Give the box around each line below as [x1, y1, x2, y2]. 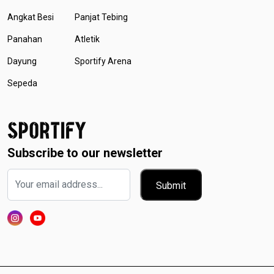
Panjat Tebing [75, 12, 128, 22]
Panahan [7, 34, 42, 44]
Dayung [7, 56, 37, 66]
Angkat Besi [7, 12, 54, 22]
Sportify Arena [75, 56, 131, 66]
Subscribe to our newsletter [7, 145, 163, 160]
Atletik [75, 34, 100, 44]
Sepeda [7, 78, 37, 88]
